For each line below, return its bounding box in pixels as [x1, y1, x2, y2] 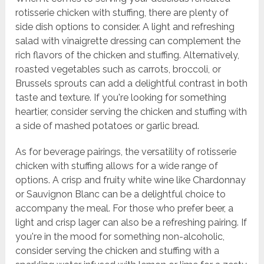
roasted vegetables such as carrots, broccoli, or [15, 64, 222, 75]
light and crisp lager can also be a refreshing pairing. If [15, 217, 247, 229]
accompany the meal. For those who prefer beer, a [15, 203, 234, 214]
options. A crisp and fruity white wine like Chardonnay [15, 174, 246, 186]
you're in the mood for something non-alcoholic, [15, 231, 225, 243]
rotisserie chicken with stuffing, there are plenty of [15, 7, 229, 19]
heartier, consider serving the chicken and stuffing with [15, 106, 247, 118]
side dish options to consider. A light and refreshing [15, 21, 235, 33]
